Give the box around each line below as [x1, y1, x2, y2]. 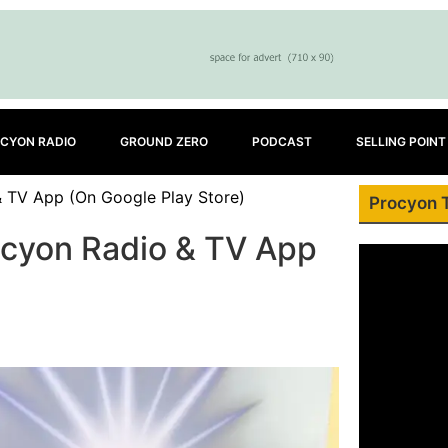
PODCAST [252, 134, 312, 149]
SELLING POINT [356, 134, 446, 149]
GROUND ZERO [120, 134, 208, 149]
